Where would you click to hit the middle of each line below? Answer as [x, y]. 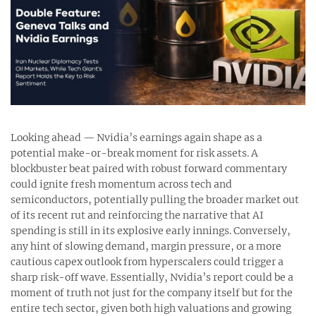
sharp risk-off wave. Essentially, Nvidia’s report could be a [152, 278]
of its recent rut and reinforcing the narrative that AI [137, 215]
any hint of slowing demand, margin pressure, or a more [146, 247]
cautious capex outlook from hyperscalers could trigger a [147, 262]
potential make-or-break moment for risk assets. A [134, 153]
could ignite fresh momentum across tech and [121, 184]
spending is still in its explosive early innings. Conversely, [151, 231]
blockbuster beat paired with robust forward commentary [149, 169]
